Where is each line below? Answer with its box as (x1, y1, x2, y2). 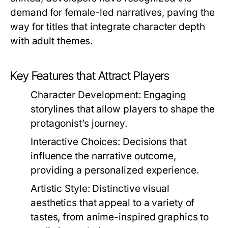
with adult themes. (10, 35, 93, 47)
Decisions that (120, 136, 187, 148)
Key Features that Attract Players (10, 69, 170, 83)
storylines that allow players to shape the (31, 103, 215, 115)
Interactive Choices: (31, 136, 121, 148)
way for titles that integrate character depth (10, 21, 205, 33)
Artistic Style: (31, 183, 90, 194)
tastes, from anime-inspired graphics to (31, 211, 209, 223)
